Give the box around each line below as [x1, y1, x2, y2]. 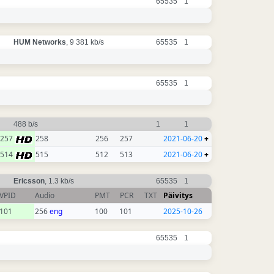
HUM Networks [13, 38, 66, 47]
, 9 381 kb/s [66, 38, 106, 47]
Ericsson [13, 177, 45, 186]
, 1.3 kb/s [45, 177, 76, 186]
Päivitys [163, 190, 193, 201]
